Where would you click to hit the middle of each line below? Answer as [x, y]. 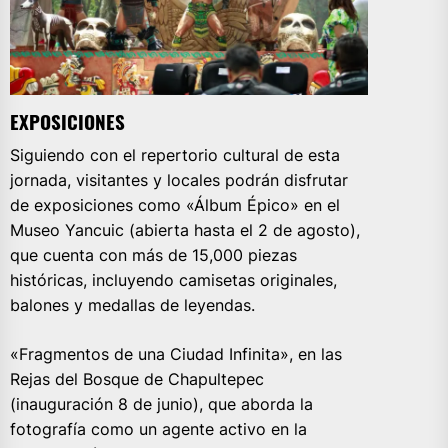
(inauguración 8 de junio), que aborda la [161, 403]
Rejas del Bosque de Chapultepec [137, 378]
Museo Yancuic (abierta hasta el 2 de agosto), [185, 229]
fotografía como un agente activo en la [158, 428]
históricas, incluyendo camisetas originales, [173, 279]
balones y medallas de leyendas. [132, 304]
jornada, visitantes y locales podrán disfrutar [179, 179]
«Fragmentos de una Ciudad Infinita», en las [176, 353]
